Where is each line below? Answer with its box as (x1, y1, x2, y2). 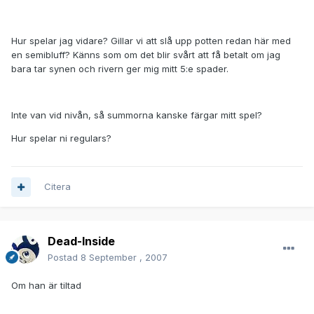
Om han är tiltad (11, 280, 81, 292)
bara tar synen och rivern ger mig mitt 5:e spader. (11, 63, 228, 75)
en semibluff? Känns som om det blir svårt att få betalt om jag (11, 49, 280, 61)
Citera (44, 181, 71, 193)
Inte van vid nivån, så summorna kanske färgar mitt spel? (11, 109, 262, 121)
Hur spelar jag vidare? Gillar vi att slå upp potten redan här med (11, 35, 291, 47)
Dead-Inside (48, 234, 115, 249)
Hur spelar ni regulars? (11, 132, 111, 144)
